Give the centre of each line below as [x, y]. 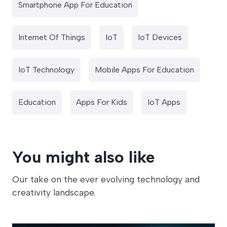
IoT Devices [160, 37]
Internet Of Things [52, 37]
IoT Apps [164, 102]
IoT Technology [46, 70]
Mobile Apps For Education [144, 70]
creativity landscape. [54, 193]
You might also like [84, 157]
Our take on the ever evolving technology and [106, 179]
